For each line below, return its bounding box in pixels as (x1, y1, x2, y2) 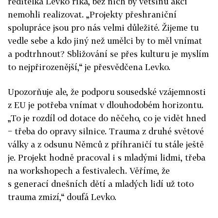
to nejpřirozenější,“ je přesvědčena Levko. (8, 62, 170, 72)
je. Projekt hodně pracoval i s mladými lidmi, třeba (8, 152, 205, 163)
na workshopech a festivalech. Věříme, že (8, 165, 170, 176)
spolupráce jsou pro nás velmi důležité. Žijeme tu (8, 22, 199, 33)
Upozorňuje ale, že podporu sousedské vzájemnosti (8, 87, 206, 97)
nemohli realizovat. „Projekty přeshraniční (8, 9, 177, 19)
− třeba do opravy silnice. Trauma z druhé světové (8, 126, 204, 136)
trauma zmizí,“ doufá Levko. (8, 192, 116, 202)
